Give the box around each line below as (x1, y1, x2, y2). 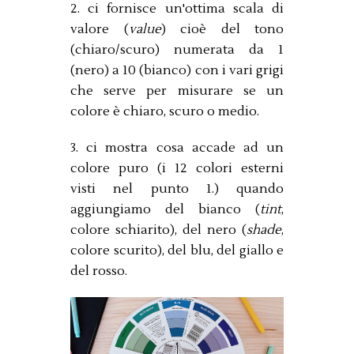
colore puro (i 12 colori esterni (70, 160, 284, 176)
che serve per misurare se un (70, 82, 284, 99)
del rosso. (70, 262, 127, 279)
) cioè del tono (160, 21, 284, 37)
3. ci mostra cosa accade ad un (70, 139, 284, 156)
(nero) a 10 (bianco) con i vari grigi (70, 62, 284, 78)
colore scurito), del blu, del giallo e (70, 242, 284, 258)
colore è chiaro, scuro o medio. (70, 103, 259, 119)
